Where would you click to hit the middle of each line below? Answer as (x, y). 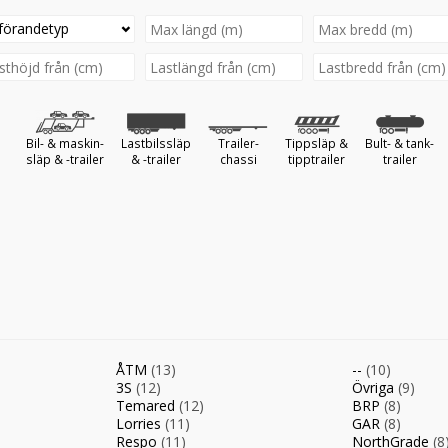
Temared (147, 405)
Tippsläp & (316, 143)
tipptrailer (316, 159)
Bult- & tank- (399, 143)
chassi (238, 159)
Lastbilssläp (156, 143)
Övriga (375, 387)
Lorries (140, 423)
